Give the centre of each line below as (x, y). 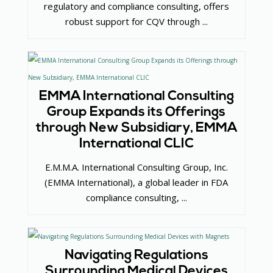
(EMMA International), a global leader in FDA (136, 183)
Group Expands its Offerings (136, 112)
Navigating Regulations (136, 256)
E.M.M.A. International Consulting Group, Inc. (136, 167)
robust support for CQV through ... (136, 21)
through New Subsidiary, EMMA (136, 128)
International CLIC (136, 144)
